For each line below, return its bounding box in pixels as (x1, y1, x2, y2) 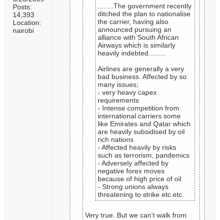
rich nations (98, 136, 134, 143)
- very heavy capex (98, 88, 157, 96)
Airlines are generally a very (98, 65, 184, 73)
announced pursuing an (98, 26, 171, 33)
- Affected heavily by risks (98, 143, 176, 151)
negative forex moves (98, 167, 165, 175)
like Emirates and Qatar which (98, 120, 191, 128)
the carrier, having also (98, 18, 168, 26)
